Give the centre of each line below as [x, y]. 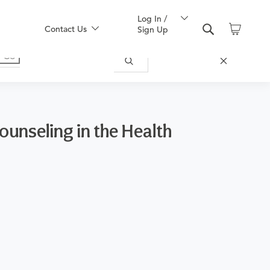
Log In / [152, 19]
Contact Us [66, 29]
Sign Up [153, 30]
